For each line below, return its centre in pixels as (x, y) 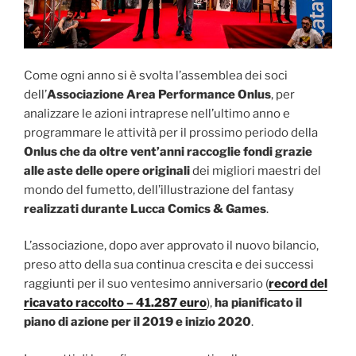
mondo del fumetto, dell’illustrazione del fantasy (159, 190)
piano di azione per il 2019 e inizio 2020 (137, 322)
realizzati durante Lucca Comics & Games (145, 209)
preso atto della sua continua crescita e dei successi (169, 265)
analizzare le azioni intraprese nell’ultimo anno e (157, 113)
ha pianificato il (258, 303)
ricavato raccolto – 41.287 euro (115, 303)
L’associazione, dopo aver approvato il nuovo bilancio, (171, 246)
